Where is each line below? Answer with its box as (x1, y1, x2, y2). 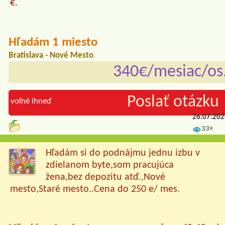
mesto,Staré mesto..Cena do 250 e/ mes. (10, 184, 180, 195)
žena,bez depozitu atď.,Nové (46, 172, 165, 183)
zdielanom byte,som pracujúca (46, 160, 174, 171)
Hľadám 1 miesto (9, 36, 97, 49)
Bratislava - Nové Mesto (9, 51, 93, 60)
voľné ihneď (11, 96, 52, 105)
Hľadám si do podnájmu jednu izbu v (46, 148, 200, 159)
